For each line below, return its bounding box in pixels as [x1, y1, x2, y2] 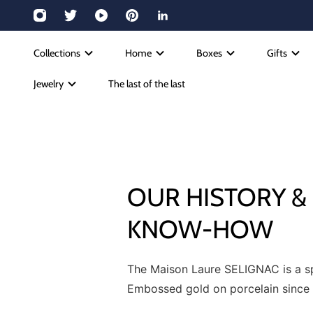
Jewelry [34, 77, 64, 90]
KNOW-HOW [127, 214, 273, 245]
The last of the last [108, 77, 185, 90]
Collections [34, 46, 80, 59]
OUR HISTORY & [127, 182, 307, 212]
